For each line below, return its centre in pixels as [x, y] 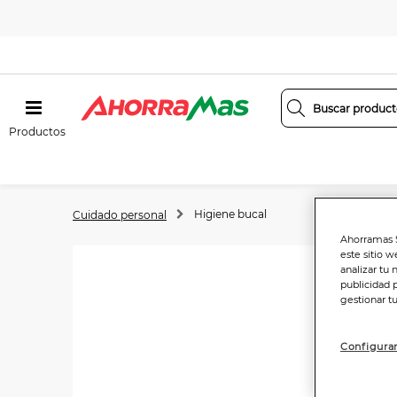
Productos [37, 132]
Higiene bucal [230, 214]
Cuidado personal [120, 215]
